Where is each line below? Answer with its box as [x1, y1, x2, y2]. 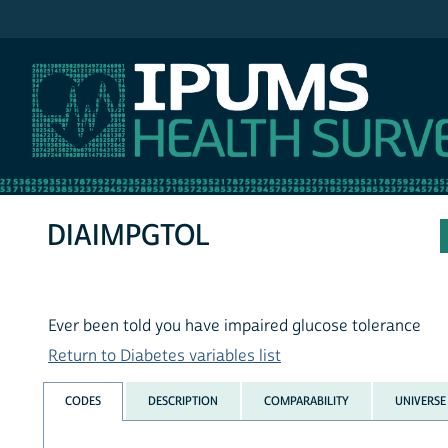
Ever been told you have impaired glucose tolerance [48, 316, 421, 337]
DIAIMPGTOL [47, 217, 211, 255]
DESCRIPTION [147, 392, 218, 409]
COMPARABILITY [263, 392, 349, 409]
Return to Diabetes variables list [48, 346, 281, 367]
